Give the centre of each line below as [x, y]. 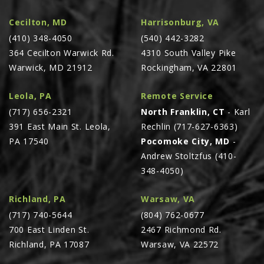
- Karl [237, 111]
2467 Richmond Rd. [181, 229]
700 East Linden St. [49, 229]
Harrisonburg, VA [180, 22]
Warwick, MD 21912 [51, 67]
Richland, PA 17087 [49, 244]
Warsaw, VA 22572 [180, 244]
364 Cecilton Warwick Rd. [62, 52]
